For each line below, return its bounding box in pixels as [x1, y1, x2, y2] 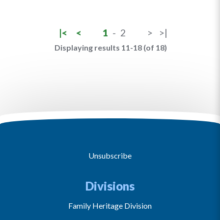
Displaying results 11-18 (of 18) [55, 43, 167, 52]
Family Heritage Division [68, 201, 152, 210]
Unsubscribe [88, 151, 132, 160]
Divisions [85, 179, 135, 193]
